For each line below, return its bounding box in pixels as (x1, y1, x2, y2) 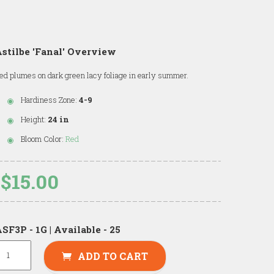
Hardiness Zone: (21, 94, 78, 105)
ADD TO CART (78, 249, 149, 262)
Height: (21, 113, 46, 125)
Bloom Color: (21, 133, 64, 144)
